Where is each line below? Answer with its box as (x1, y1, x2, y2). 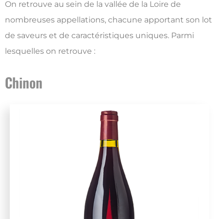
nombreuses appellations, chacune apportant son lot (5, 15, 212, 24)
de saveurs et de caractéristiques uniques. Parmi (5, 30, 194, 40)
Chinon (5, 72, 43, 93)
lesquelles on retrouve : (5, 46, 95, 56)
